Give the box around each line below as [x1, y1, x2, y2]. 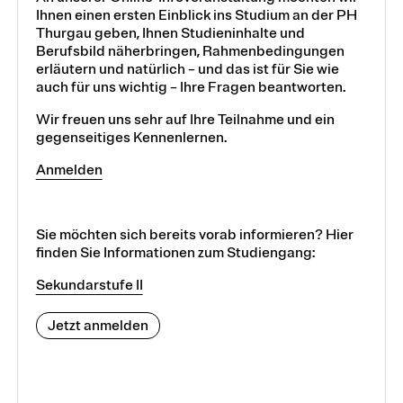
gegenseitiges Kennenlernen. [35, 129, 227, 148]
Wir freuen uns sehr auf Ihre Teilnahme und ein [35, 111, 335, 130]
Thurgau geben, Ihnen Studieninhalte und [35, 24, 305, 43]
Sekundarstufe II [35, 276, 143, 295]
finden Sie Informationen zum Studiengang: [35, 244, 315, 263]
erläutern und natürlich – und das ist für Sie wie [35, 60, 339, 79]
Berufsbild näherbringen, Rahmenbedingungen [35, 42, 345, 61]
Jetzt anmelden [47, 317, 148, 336]
